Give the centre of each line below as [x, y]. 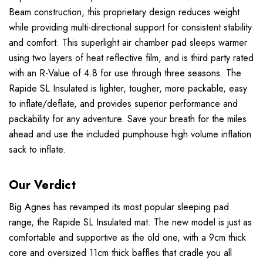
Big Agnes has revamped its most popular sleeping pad [119, 207]
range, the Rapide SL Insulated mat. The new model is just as [130, 222]
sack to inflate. [37, 150]
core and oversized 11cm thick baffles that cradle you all [120, 253]
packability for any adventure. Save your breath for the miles [128, 119]
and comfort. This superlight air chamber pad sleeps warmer [128, 43]
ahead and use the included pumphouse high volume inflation [130, 134]
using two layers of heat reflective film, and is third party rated [131, 58]
